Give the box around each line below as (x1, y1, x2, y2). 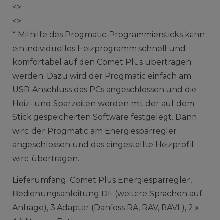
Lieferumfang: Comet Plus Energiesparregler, (12, 175, 192, 185)
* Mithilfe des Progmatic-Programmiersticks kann (12, 29, 205, 39)
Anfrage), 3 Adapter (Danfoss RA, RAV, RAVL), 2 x (12, 202, 199, 212)
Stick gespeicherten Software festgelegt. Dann (12, 112, 197, 122)
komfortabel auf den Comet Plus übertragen (12, 57, 191, 67)
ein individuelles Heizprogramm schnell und (12, 43, 186, 53)
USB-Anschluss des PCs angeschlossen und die (12, 84, 196, 94)
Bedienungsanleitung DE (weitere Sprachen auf (12, 189, 202, 198)
